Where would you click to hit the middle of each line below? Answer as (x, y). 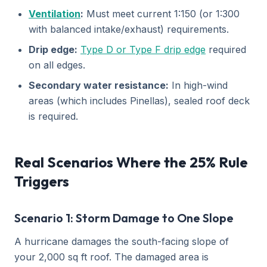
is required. (53, 116)
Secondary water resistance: (99, 85)
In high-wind (198, 85)
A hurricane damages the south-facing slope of (122, 241)
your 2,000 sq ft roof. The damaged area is (111, 257)
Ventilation (55, 14)
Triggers (42, 181)
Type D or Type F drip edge (143, 49)
